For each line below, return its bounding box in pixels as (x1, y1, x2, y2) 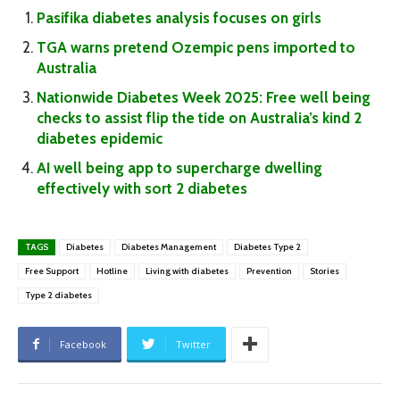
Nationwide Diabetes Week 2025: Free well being (37, 87, 371, 106)
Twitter (176, 337, 211, 351)
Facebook (60, 337, 106, 351)
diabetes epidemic (37, 129, 162, 147)
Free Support (25, 264, 79, 277)
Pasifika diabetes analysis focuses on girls (37, 8, 321, 27)
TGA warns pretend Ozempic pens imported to (37, 37, 355, 56)
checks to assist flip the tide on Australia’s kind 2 (37, 108, 362, 127)
